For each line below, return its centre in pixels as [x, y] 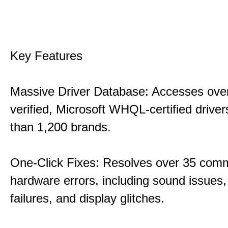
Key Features [46, 56]
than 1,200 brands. [61, 127]
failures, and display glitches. [87, 198]
